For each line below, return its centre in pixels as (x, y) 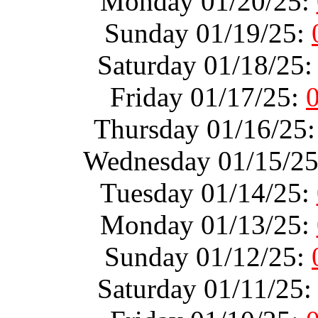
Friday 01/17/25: (208, 97)
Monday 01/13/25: (208, 224)
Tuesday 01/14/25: (208, 192)
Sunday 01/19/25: (208, 33)
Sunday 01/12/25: (208, 256)
